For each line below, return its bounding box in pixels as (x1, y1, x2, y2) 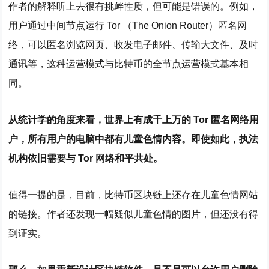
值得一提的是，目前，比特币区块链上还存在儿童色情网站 (8, 189, 259, 200)
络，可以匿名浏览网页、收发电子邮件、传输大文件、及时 (8, 40, 259, 50)
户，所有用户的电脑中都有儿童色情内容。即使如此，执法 (8, 134, 259, 145)
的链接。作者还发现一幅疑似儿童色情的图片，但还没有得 (8, 208, 259, 219)
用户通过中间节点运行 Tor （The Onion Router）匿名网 (8, 20, 247, 31)
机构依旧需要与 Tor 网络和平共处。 (8, 153, 163, 164)
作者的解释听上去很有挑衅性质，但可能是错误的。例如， (8, 1, 259, 12)
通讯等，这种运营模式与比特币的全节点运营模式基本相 (8, 59, 249, 70)
